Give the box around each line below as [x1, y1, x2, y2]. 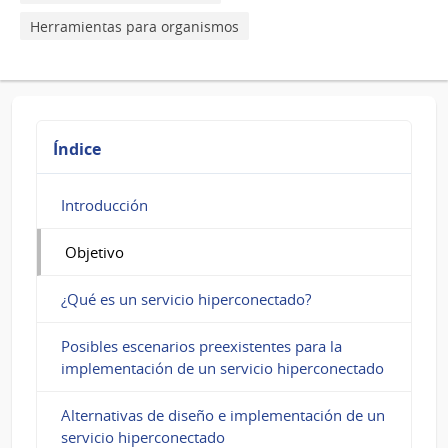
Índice [53, 137, 101, 160]
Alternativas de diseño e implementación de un [61, 404, 385, 425]
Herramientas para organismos [30, 16, 239, 36]
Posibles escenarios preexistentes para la [61, 335, 342, 356]
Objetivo [65, 241, 124, 262]
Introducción [61, 194, 148, 215]
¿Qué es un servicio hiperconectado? [61, 288, 311, 309]
